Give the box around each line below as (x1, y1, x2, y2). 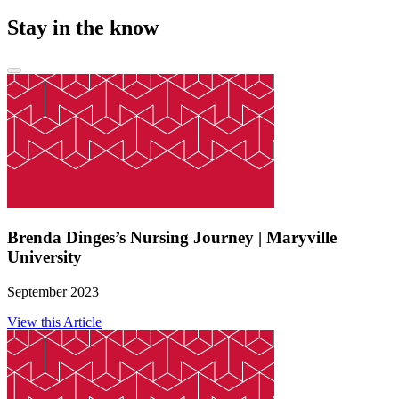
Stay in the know (7, 16, 159, 40)
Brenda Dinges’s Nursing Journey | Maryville (7, 227, 337, 247)
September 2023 (7, 283, 99, 299)
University (7, 247, 82, 266)
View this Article (7, 313, 102, 330)
